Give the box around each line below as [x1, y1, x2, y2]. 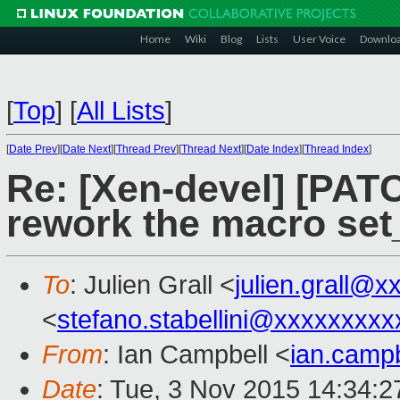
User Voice [293, 32, 346, 46]
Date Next [62, 143, 111, 155]
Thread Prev [116, 143, 176, 155]
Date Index [246, 143, 299, 155]
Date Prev [9, 143, 57, 155]
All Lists [77, 96, 165, 125]
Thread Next [181, 143, 241, 155]
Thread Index [304, 143, 369, 155]
